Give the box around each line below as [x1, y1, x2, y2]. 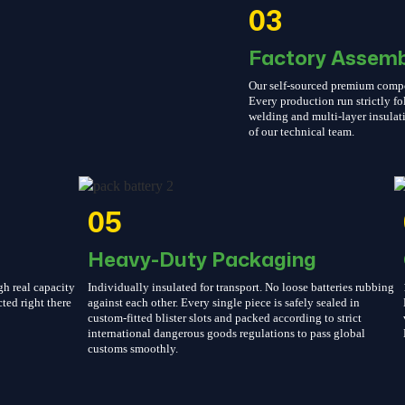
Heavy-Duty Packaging [87, 244, 316, 273]
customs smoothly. [87, 342, 178, 355]
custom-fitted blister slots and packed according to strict [87, 311, 362, 325]
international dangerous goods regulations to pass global [87, 326, 365, 340]
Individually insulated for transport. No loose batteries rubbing [87, 280, 394, 294]
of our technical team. [249, 125, 355, 138]
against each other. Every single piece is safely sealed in [87, 296, 360, 309]
